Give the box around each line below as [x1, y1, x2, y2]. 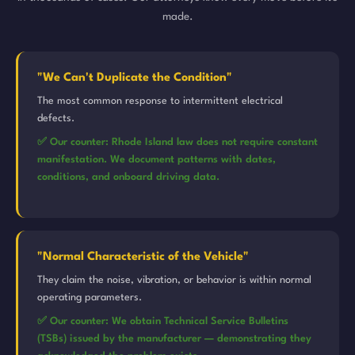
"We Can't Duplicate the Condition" [37, 72, 232, 84]
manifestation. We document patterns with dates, [37, 155, 276, 165]
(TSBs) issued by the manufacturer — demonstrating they [37, 334, 311, 344]
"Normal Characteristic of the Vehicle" [37, 251, 249, 263]
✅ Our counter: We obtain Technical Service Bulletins [37, 316, 288, 326]
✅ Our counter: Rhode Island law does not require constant [37, 137, 318, 147]
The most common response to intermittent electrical [37, 96, 283, 106]
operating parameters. [37, 292, 142, 303]
